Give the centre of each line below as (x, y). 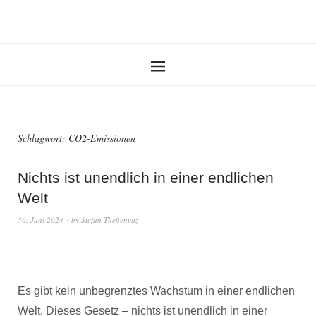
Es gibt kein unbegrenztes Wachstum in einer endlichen (156, 291)
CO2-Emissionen (102, 138)
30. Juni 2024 (41, 220)
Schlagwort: (43, 138)
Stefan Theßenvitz (110, 220)
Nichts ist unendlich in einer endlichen (146, 177)
